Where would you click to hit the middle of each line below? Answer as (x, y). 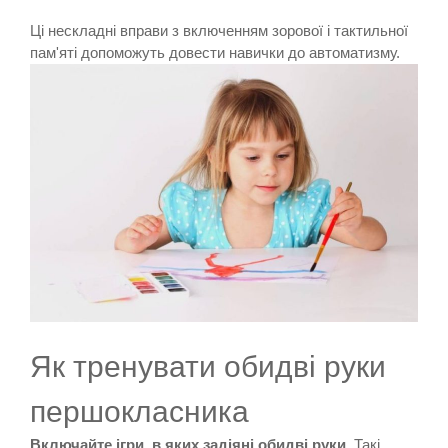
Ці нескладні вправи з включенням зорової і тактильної (219, 30)
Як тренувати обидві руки (208, 367)
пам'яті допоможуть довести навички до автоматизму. (215, 52)
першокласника (139, 412)
